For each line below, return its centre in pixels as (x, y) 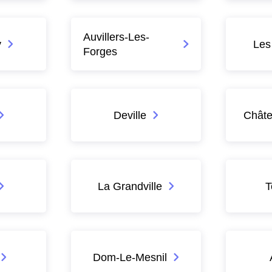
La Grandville (130, 186)
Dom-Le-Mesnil (130, 257)
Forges (100, 51)
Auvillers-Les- (117, 36)
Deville (130, 115)
